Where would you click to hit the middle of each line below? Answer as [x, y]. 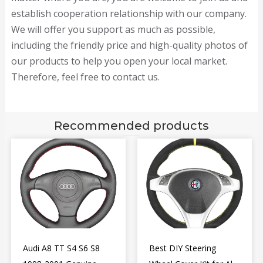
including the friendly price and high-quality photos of [129, 45]
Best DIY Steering [182, 248]
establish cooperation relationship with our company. [129, 14]
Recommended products [131, 126]
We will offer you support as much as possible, [113, 30]
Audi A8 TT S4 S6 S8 [61, 248]
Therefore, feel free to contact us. [85, 77]
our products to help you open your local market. [119, 61]
